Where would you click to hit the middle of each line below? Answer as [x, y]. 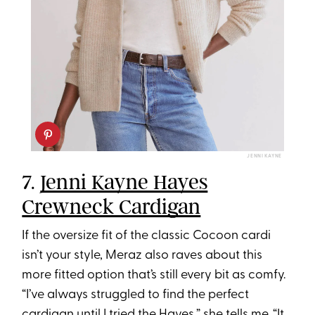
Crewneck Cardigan [111, 207]
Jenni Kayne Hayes [124, 182]
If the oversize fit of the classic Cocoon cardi [147, 236]
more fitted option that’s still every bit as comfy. [154, 276]
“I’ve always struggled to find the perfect [136, 295]
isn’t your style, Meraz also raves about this [142, 256]
